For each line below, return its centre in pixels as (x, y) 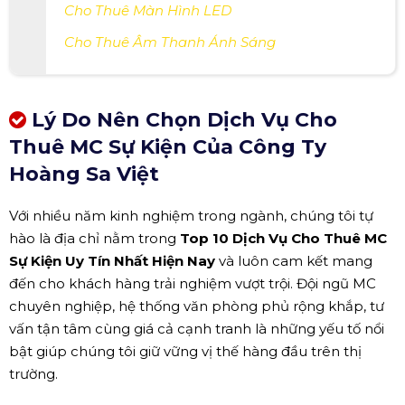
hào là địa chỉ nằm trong (94, 238)
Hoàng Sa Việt (84, 174)
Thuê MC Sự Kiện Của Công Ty (168, 146)
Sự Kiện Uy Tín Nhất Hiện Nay (112, 260)
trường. (33, 373)
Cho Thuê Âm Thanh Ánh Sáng (170, 42)
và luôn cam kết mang (294, 260)
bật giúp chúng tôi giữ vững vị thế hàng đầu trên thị (185, 351)
